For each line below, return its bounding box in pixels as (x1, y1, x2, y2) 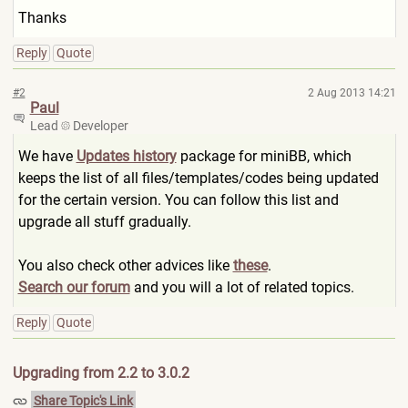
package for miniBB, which (176, 148, 352, 165)
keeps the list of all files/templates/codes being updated (17, 169, 379, 187)
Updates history (76, 148, 177, 165)
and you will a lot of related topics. (129, 279, 354, 296)
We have (17, 148, 76, 165)
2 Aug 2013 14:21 (307, 87, 396, 99)
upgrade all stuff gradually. (17, 213, 191, 230)
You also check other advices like (17, 257, 233, 274)
